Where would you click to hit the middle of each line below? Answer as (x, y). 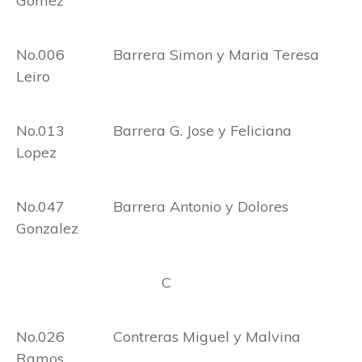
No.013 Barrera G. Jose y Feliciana (154, 131)
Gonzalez (47, 229)
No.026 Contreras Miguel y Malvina (158, 337)
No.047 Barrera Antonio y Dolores (152, 207)
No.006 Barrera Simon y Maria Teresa (168, 55)
